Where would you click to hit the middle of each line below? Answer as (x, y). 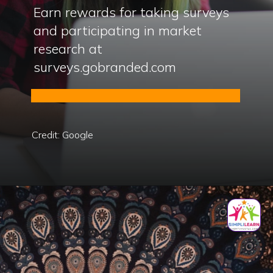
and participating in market (118, 30)
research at (68, 49)
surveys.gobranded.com (105, 67)
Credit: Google (63, 135)
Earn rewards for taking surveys (132, 12)
